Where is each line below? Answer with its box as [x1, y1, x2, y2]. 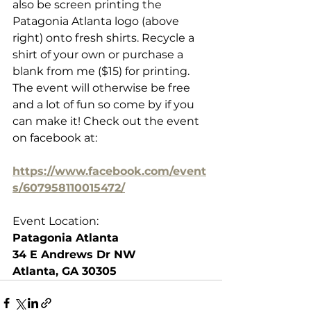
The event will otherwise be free [12, 81, 193, 94]
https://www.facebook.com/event [12, 164, 206, 178]
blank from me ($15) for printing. [12, 64, 192, 78]
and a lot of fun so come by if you [12, 97, 197, 111]
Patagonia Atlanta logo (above [12, 14, 182, 28]
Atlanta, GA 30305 [12, 264, 117, 278]
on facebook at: [12, 131, 97, 144]
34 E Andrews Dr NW [12, 247, 136, 261]
